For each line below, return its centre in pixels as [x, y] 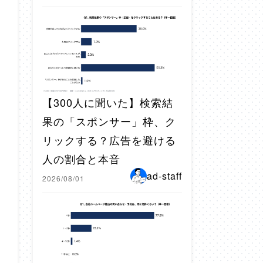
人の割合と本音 [81, 158]
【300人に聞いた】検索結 [108, 102]
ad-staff [164, 176]
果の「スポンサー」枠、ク [109, 121]
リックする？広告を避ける [109, 139]
